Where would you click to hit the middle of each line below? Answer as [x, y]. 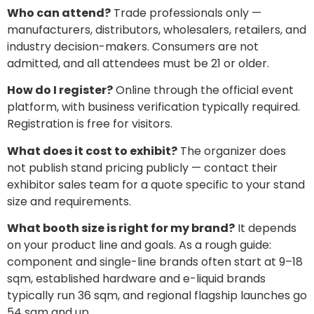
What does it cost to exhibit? [92, 151]
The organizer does [232, 151]
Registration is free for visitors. [90, 124]
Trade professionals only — [186, 13]
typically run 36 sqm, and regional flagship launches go [157, 296]
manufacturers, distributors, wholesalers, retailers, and [157, 30]
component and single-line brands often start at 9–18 [155, 262]
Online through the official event [203, 90]
